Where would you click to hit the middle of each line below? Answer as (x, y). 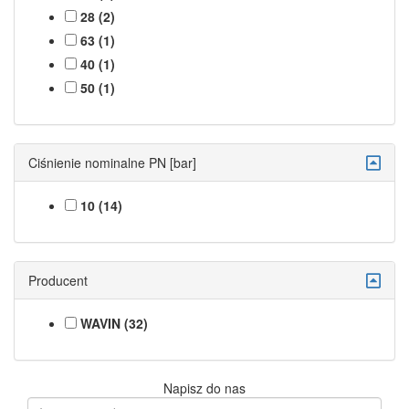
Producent (58, 280)
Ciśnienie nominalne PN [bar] (112, 162)
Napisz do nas (204, 388)
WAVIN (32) (114, 323)
